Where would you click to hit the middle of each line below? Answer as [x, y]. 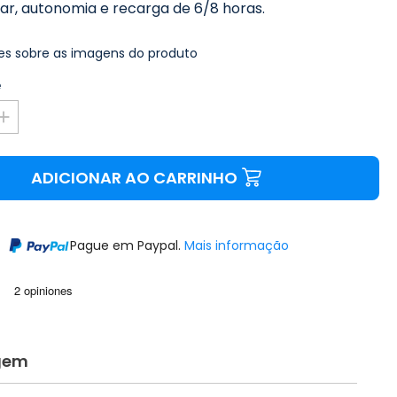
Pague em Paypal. [128, 245]
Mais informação [237, 245]
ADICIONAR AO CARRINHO [135, 178]
